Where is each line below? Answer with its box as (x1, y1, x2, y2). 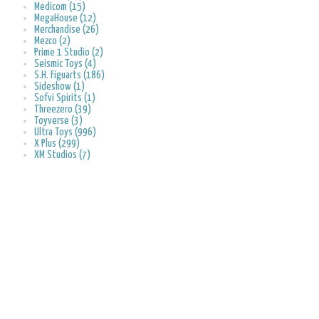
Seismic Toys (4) (34, 58, 96, 69)
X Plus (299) (34, 137, 80, 149)
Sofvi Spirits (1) (34, 92, 95, 103)
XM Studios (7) (34, 149, 90, 160)
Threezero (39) (34, 103, 91, 115)
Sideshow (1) (34, 80, 85, 92)
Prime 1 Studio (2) (34, 46, 103, 58)
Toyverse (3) (34, 115, 83, 126)
